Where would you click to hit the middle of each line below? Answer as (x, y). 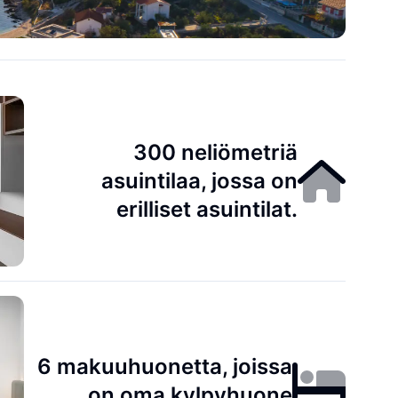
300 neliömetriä (216, 152)
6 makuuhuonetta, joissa (165, 366)
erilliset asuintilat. (207, 209)
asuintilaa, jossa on (200, 181)
